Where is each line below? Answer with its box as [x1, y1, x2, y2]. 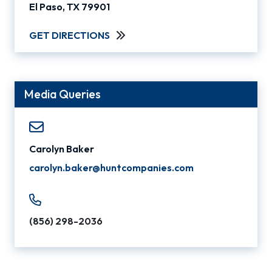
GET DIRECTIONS [29, 29, 110, 41]
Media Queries [24, 87, 101, 101]
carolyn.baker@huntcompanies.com [29, 161, 194, 174]
